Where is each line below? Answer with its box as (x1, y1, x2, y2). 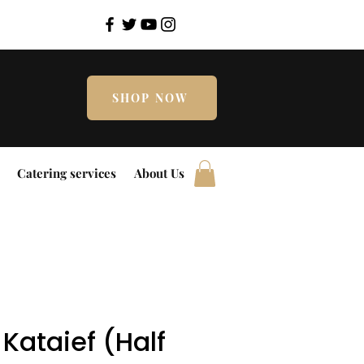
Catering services (16, 165, 116, 181)
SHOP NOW (112, 90, 188, 106)
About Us (134, 165, 184, 181)
